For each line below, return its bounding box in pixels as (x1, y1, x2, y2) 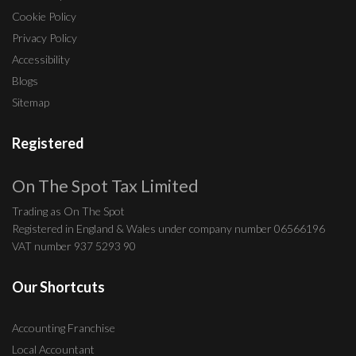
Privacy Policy (12, 31, 77, 45)
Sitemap (12, 95, 49, 110)
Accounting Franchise (12, 321, 115, 335)
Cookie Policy (12, 10, 76, 24)
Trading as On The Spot (12, 204, 125, 219)
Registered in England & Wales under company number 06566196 (12, 222, 325, 236)
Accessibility (12, 52, 70, 67)
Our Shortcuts (12, 278, 105, 296)
